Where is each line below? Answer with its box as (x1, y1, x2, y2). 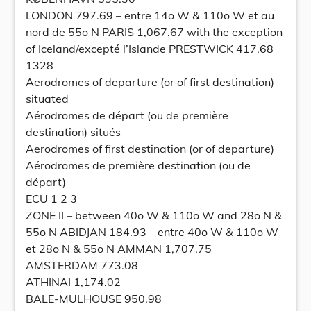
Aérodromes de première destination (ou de (26, 158, 251, 172)
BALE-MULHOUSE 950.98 (26, 292, 162, 305)
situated (26, 92, 69, 106)
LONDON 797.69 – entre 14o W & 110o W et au (26, 8, 274, 22)
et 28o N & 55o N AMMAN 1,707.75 (26, 242, 212, 255)
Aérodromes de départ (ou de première (26, 108, 228, 122)
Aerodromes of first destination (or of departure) (26, 142, 274, 155)
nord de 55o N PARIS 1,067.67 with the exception (26, 25, 283, 39)
